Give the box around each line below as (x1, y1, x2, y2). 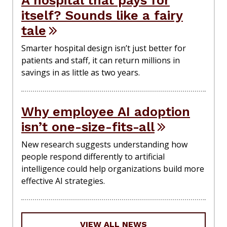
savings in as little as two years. (21, 66, 140, 78)
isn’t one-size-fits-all (21, 119, 155, 134)
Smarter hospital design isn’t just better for (21, 42, 186, 54)
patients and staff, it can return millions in (21, 54, 180, 66)
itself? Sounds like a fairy (21, 7, 183, 23)
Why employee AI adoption (21, 103, 190, 119)
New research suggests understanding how (21, 138, 187, 150)
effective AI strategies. (21, 175, 105, 186)
